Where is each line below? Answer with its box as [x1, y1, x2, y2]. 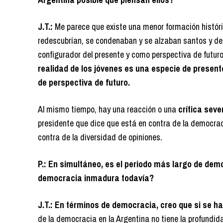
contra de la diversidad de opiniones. [38, 131, 162, 144]
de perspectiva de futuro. [38, 76, 130, 89]
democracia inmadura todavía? [38, 172, 154, 185]
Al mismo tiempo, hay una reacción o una [38, 103, 176, 116]
